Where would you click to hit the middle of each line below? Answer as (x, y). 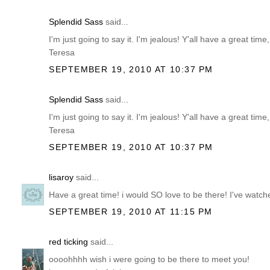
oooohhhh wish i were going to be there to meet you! (149, 259)
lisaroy (61, 177)
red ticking (69, 241)
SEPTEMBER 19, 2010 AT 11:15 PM (131, 212)
